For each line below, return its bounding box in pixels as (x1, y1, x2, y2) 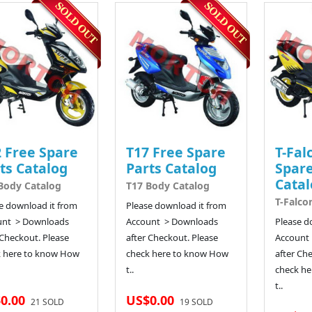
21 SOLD (31, 295, 64, 308)
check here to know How (125, 247, 228, 260)
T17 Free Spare (125, 142, 226, 162)
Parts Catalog (125, 158, 217, 178)
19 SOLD (179, 295, 213, 308)
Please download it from (125, 198, 226, 212)
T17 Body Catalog (125, 178, 210, 192)
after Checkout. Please (125, 231, 218, 244)
